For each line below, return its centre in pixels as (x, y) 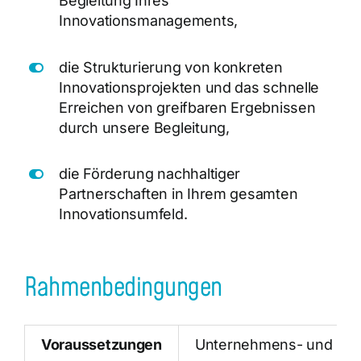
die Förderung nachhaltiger (150, 174)
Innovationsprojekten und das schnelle (189, 87)
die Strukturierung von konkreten (171, 67)
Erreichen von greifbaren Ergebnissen (187, 107)
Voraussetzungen (101, 345)
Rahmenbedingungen (123, 288)
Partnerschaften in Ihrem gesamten (178, 194)
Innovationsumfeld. (123, 214)
